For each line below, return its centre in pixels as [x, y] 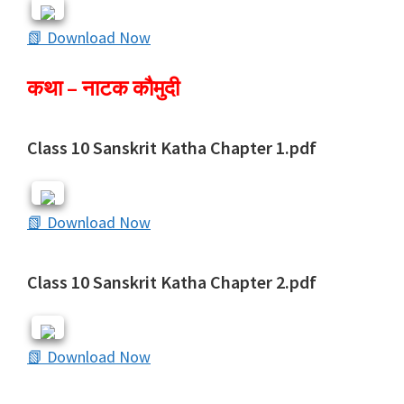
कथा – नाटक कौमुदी [103, 88]
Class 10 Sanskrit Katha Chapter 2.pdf [172, 282]
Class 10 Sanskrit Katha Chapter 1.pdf [172, 148]
